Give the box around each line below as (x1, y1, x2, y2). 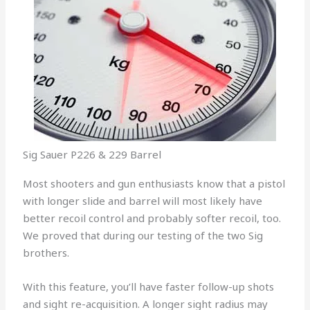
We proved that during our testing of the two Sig (23, 228, 264, 242)
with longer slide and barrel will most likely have (23, 193, 263, 208)
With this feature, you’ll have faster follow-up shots (23, 279, 275, 293)
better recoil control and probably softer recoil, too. (23, 210, 282, 225)
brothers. (23, 245, 70, 259)
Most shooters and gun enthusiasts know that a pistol (23, 176, 286, 190)
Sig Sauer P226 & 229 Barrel (23, 147, 162, 161)
